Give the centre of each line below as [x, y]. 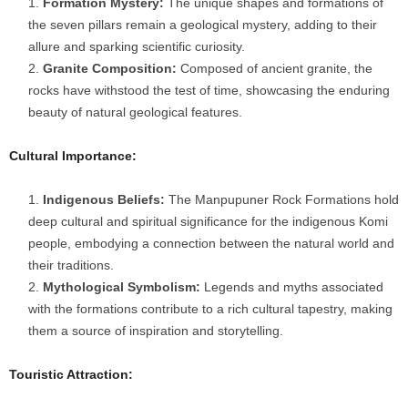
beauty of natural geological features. [135, 112]
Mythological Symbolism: [122, 287]
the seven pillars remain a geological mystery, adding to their [203, 25]
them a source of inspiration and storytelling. [156, 331]
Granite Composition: [110, 69]
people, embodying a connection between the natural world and [211, 244]
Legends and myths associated [292, 287]
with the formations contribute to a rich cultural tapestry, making [210, 309]
